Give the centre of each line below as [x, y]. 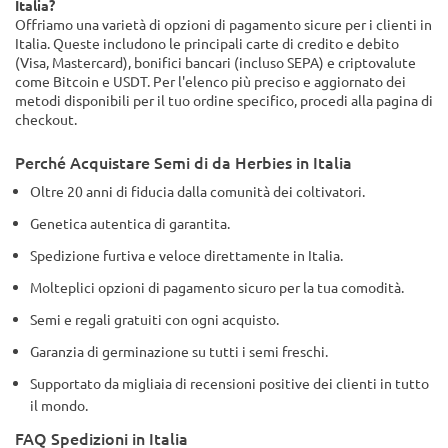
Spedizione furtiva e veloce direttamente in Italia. [186, 255]
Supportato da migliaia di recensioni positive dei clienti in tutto [229, 383]
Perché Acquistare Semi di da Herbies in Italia [183, 162]
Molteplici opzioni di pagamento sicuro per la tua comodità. [217, 287]
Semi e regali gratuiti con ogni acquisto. [154, 319]
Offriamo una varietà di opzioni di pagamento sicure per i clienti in [223, 24]
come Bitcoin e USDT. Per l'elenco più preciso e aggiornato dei [210, 81]
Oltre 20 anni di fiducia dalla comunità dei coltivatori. [197, 191]
